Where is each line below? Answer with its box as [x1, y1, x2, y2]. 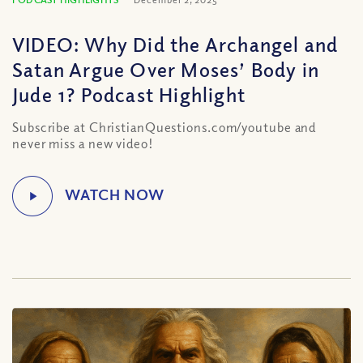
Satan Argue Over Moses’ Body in [12, 57, 320, 81]
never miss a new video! [12, 135, 154, 152]
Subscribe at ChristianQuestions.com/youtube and [12, 119, 317, 135]
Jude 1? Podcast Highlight [12, 82, 246, 106]
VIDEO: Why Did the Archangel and [12, 32, 339, 56]
